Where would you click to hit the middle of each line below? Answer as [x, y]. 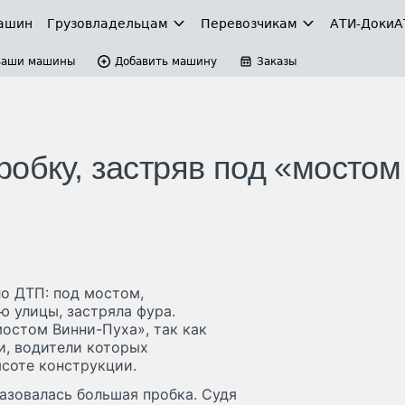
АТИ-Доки [362, 24]
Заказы [277, 61]
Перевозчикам [249, 24]
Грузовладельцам [108, 24]
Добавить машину [166, 61]
